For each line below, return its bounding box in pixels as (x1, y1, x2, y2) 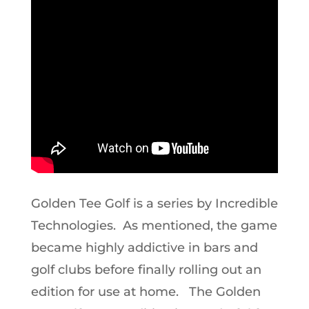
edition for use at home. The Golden (30, 284, 261, 299)
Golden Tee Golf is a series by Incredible (30, 196, 278, 211)
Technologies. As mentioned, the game (30, 218, 277, 233)
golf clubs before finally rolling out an (30, 262, 261, 277)
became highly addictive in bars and (30, 240, 258, 255)
